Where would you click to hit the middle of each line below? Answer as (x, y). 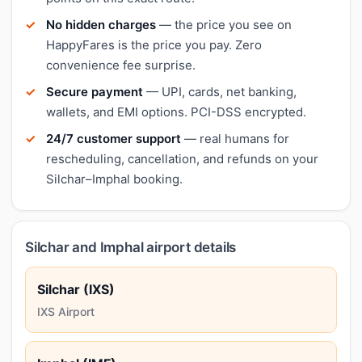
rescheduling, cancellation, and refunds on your (182, 158)
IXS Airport (66, 311)
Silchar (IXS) (76, 289)
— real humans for (235, 138)
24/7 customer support (114, 138)
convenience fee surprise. (121, 65)
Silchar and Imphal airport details (131, 247)
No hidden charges (101, 24)
